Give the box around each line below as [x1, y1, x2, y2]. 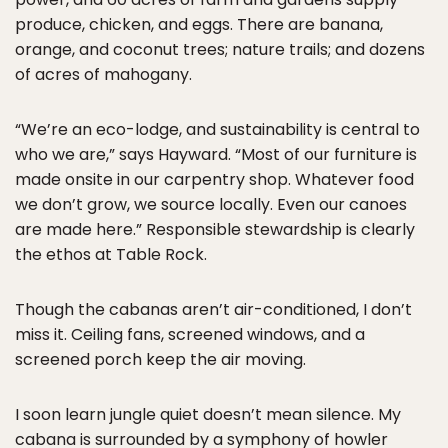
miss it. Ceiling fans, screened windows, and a [15, 322, 365, 346]
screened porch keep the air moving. [15, 347, 306, 371]
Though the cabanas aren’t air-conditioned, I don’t [15, 297, 412, 321]
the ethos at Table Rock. [15, 242, 207, 266]
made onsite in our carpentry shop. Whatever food [15, 167, 414, 191]
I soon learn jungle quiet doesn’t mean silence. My [15, 402, 401, 426]
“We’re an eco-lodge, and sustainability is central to [15, 117, 420, 141]
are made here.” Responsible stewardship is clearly [15, 217, 415, 241]
